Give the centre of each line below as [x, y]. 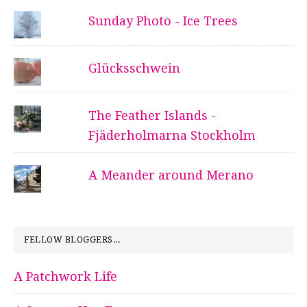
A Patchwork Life [65, 277]
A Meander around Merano [171, 175]
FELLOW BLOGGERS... [72, 240]
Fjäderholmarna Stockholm [172, 136]
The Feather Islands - [152, 116]
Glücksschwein [134, 69]
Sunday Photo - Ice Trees [163, 21]
